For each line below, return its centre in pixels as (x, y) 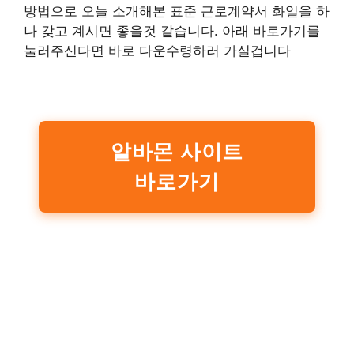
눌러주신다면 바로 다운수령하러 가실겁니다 (157, 50)
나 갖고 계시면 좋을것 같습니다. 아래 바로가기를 (172, 30)
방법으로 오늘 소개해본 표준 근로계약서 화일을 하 (177, 11)
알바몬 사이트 (177, 151)
